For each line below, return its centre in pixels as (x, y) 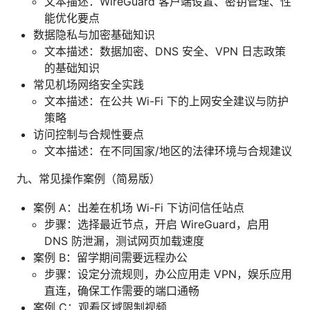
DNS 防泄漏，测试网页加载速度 (124, 240)
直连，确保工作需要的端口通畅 (122, 290)
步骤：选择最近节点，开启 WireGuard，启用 (157, 224)
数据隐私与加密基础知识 (94, 34)
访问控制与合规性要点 (89, 134)
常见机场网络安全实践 (89, 84)
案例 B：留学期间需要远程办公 (110, 257)
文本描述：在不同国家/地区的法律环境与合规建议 (168, 151)
